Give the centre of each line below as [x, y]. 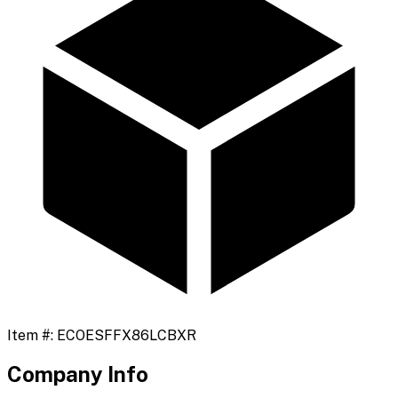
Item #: [32, 336]
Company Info [78, 374]
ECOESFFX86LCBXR [127, 336]
